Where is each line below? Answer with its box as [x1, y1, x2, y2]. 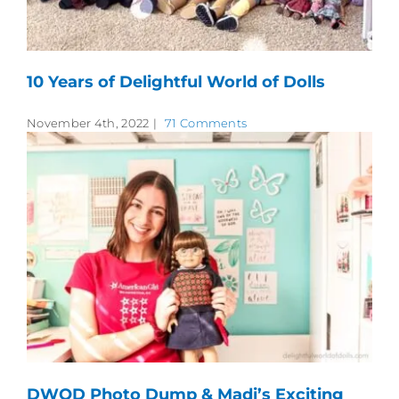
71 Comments [165, 116, 248, 131]
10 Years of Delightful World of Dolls [27, 72, 325, 93]
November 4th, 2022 [27, 116, 150, 131]
